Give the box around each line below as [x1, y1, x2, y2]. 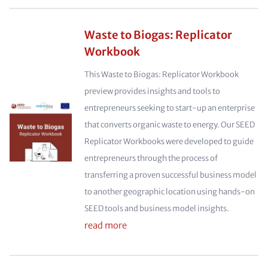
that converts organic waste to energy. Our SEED [84, 120, 255, 130]
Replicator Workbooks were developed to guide [84, 136, 254, 147]
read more [84, 220, 127, 231]
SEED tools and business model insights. [84, 203, 229, 214]
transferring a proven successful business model [84, 170, 257, 180]
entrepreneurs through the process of [84, 153, 218, 163]
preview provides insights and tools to [84, 86, 220, 96]
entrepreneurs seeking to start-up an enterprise [84, 103, 255, 113]
